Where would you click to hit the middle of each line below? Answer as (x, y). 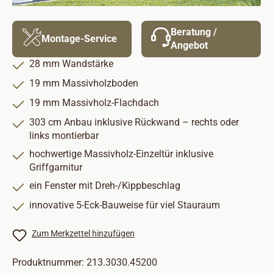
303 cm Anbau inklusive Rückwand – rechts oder (134, 122)
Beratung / (194, 32)
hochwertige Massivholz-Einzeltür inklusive (121, 154)
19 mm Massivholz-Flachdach (94, 103)
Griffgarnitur (56, 167)
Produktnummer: (49, 262)
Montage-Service (79, 39)
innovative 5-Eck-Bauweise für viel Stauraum (125, 205)
